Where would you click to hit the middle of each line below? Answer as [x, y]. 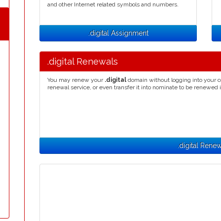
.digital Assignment [118, 33]
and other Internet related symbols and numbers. [113, 4]
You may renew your [76, 80]
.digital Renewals [83, 61]
